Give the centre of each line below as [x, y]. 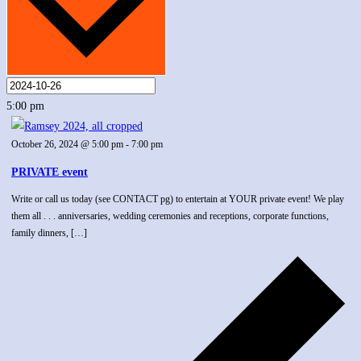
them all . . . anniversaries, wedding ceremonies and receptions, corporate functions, [170, 216]
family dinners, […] [49, 232]
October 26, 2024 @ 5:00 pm [67, 145]
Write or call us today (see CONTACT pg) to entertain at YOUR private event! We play [178, 199]
